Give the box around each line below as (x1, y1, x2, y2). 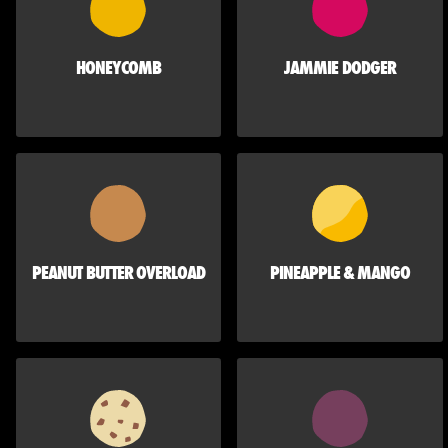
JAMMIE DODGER (284, 55, 396, 81)
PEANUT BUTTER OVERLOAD (32, 260, 206, 286)
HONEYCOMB (75, 55, 162, 81)
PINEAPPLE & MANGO (269, 260, 411, 286)
